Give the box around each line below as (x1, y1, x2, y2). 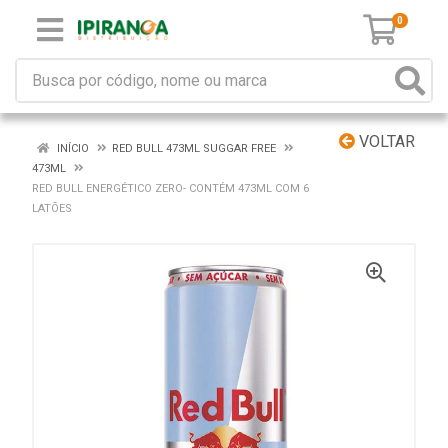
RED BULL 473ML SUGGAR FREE (112, 142, 276, 155)
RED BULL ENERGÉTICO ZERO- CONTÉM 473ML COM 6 (32, 182, 309, 195)
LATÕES (32, 202, 72, 215)
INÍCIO (54, 142, 89, 155)
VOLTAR (355, 132, 415, 151)
